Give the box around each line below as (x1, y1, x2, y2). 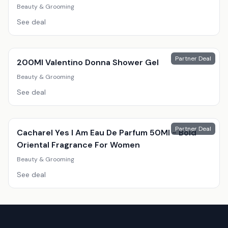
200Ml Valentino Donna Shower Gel (17, 56, 159, 68)
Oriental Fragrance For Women (17, 139, 140, 150)
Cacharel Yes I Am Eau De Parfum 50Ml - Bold (17, 127, 196, 138)
